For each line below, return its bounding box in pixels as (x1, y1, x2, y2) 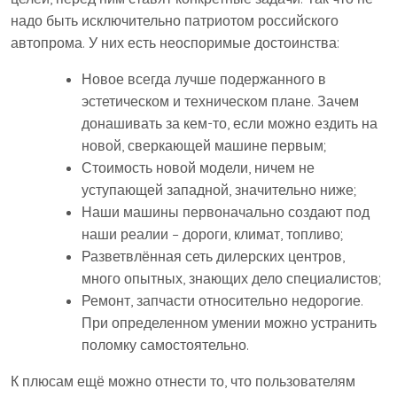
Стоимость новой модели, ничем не (82, 159, 315, 176)
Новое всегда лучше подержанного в (82, 70, 326, 88)
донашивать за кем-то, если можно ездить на (82, 114, 378, 132)
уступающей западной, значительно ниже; (82, 181, 356, 198)
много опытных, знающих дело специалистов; (82, 269, 381, 287)
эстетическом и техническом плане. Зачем (82, 92, 359, 110)
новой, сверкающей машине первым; (82, 136, 326, 154)
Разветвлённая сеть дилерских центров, (82, 247, 345, 265)
